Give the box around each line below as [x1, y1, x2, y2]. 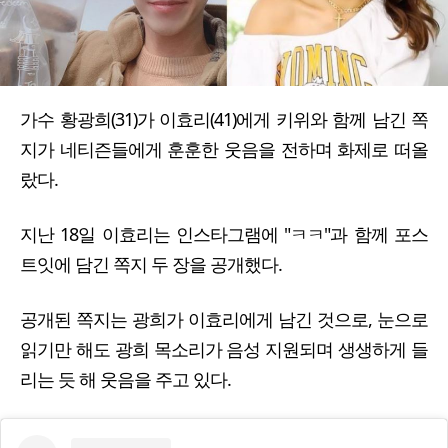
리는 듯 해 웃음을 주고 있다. [20, 366, 231, 391]
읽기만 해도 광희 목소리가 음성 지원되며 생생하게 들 [20, 336, 428, 361]
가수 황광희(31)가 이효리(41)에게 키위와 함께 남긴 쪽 [20, 106, 428, 131]
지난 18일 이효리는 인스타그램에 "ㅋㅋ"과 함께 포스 [20, 221, 428, 246]
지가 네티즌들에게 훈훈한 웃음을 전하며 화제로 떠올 [20, 136, 428, 161]
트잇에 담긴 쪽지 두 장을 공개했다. [20, 251, 286, 276]
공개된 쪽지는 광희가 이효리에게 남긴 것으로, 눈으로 [20, 306, 428, 331]
